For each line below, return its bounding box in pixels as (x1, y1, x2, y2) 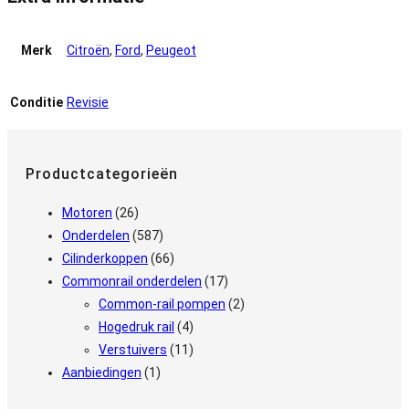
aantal (6, 71, 44, 87)
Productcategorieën (26, 165, 178, 184)
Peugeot (146, 43, 196, 58)
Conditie (10, 95, 63, 110)
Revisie (67, 95, 109, 110)
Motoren (62, 204, 112, 220)
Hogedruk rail (99, 319, 174, 334)
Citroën (67, 43, 110, 58)
